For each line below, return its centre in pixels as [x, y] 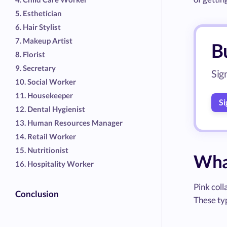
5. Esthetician [39, 13]
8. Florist [30, 54]
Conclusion [37, 194]
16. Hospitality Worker [54, 163]
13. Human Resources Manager [69, 122]
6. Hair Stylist [38, 27]
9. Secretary [35, 68]
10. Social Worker [46, 81]
